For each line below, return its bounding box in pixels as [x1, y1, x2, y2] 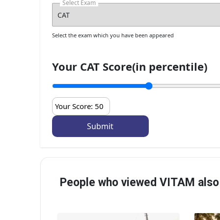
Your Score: [55, 101, 95, 111]
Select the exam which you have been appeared [52, 31, 174, 39]
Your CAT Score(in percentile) [52, 59, 207, 74]
